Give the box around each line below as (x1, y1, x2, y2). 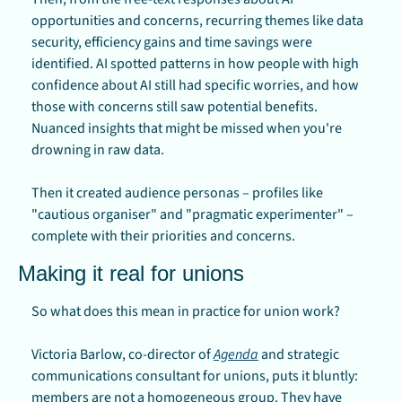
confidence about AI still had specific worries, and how (31, 74, 359, 95)
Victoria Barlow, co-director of (31, 344, 214, 364)
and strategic (258, 344, 339, 364)
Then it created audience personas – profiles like (31, 182, 323, 203)
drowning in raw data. (31, 139, 164, 160)
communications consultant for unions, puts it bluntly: (31, 365, 358, 386)
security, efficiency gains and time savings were (31, 31, 312, 52)
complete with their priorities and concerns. (31, 225, 295, 246)
